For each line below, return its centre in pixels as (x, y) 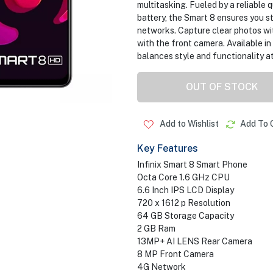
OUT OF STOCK (222, 87)
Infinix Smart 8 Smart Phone (192, 165)
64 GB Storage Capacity (185, 216)
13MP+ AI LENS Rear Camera (194, 241)
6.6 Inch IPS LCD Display (185, 190)
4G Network (161, 267)
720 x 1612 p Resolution (183, 203)
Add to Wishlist (188, 124)
